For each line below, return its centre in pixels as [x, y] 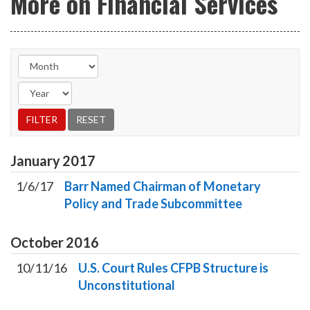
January [35, 160]
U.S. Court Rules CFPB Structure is [173, 267]
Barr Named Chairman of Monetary [163, 186]
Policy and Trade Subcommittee [153, 203]
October [37, 242]
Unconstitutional [127, 285]
